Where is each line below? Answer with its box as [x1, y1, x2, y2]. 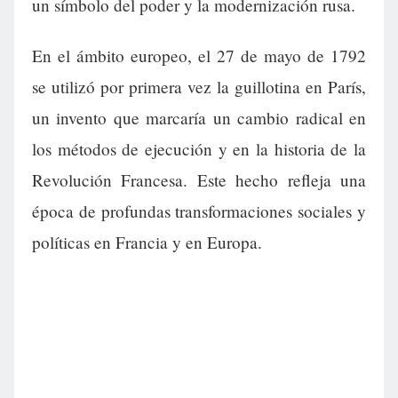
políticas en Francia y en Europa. [32, 231, 262, 254]
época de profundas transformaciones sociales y [32, 200, 366, 223]
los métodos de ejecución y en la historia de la [32, 138, 366, 161]
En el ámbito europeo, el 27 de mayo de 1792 [32, 44, 366, 68]
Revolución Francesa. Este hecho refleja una [32, 169, 366, 192]
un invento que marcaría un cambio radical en [32, 107, 366, 130]
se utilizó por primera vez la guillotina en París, [32, 76, 366, 99]
